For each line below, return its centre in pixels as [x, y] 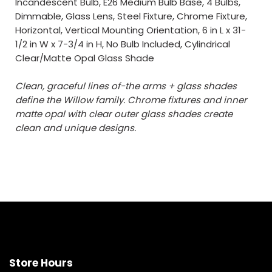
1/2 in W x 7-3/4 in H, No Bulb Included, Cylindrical [123, 44]
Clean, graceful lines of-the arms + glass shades [126, 86]
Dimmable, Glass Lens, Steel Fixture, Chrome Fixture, [131, 16]
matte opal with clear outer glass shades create [124, 114]
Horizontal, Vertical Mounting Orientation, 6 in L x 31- [131, 30]
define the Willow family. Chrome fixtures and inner [131, 100]
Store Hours [41, 263]
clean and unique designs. [76, 128]
